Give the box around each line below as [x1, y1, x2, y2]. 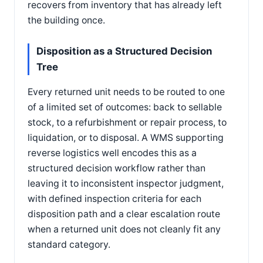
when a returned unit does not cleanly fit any [28, 223, 221, 235]
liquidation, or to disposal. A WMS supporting [28, 131, 224, 143]
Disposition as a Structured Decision [36, 45, 212, 57]
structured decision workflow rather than [28, 162, 205, 174]
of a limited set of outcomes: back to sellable [28, 101, 222, 113]
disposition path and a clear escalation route [28, 208, 220, 220]
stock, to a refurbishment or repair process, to [28, 116, 227, 128]
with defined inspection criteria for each [28, 193, 201, 204]
